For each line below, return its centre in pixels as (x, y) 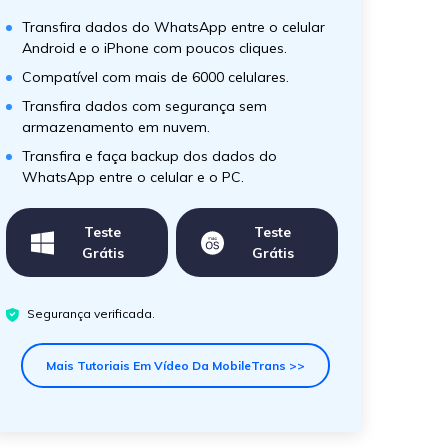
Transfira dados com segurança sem (144, 106)
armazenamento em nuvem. (116, 127)
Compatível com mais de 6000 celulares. (155, 77)
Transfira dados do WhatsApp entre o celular (173, 27)
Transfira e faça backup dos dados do (149, 156)
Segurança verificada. (91, 313)
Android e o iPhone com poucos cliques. (154, 48)
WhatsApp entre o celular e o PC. (133, 177)
